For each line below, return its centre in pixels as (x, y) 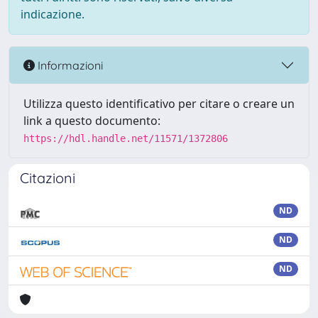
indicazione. (53, 14)
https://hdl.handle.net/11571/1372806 (126, 138)
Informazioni (69, 65)
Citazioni (48, 178)
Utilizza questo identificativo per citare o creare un (159, 104)
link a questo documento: (92, 121)
